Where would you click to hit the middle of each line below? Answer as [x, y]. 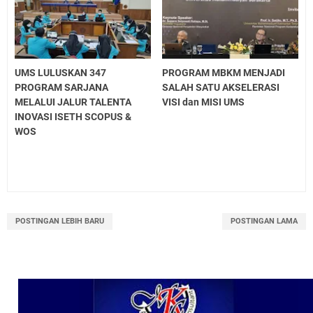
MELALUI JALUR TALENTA [73, 102]
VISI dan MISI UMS [204, 102]
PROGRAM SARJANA [61, 88]
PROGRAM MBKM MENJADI [224, 73]
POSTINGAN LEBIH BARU [60, 221]
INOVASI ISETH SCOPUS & [73, 117]
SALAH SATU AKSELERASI [221, 88]
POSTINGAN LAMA [264, 221]
